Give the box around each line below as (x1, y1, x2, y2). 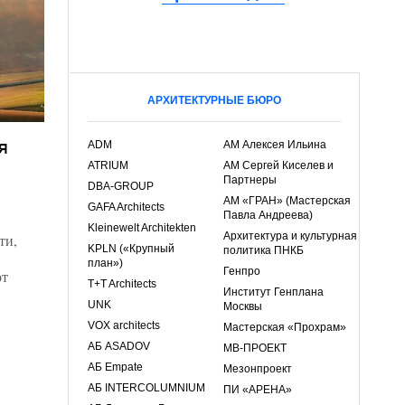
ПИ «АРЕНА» (223, 383, 292, 396)
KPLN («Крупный (88, 242, 174, 255)
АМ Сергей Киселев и (223, 159, 334, 172)
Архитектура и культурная (223, 230, 357, 242)
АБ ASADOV (88, 340, 150, 353)
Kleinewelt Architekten (88, 221, 196, 234)
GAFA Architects (88, 201, 165, 213)
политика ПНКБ (223, 244, 304, 257)
